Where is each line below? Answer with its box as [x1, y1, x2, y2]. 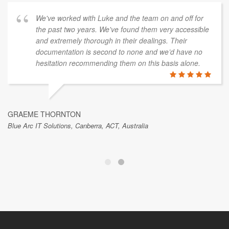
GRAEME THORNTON [8, 144, 81, 155]
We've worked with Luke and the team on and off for [36, 48, 203, 59]
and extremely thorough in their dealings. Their [36, 71, 187, 81]
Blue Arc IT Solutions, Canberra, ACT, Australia [8, 156, 148, 166]
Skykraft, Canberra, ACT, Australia [8, 2, 110, 12]
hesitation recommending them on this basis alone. [36, 93, 200, 104]
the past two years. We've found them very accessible [36, 59, 209, 70]
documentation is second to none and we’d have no [36, 82, 202, 93]
